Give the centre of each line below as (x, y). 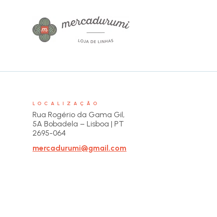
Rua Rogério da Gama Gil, (79, 115)
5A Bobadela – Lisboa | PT (79, 124)
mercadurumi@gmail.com (80, 148)
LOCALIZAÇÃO (66, 104)
